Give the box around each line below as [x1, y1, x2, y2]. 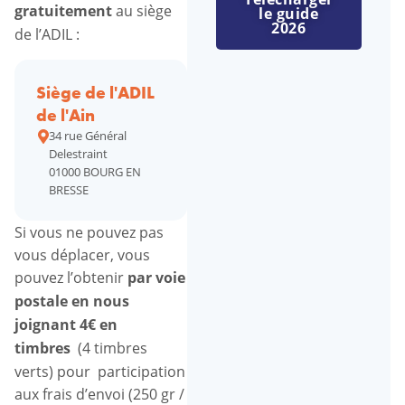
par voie [127, 268, 185, 288]
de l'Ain [36, 104, 95, 127]
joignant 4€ [14, 315, 99, 335]
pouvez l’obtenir [14, 268, 127, 287]
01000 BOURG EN [49, 165, 142, 180]
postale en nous [14, 291, 129, 312]
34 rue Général [49, 128, 127, 144]
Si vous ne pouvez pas [14, 222, 164, 242]
